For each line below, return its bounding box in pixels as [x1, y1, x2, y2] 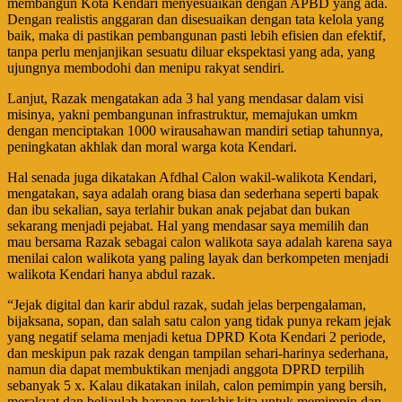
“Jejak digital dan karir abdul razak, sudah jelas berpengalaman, [7, 297, 366, 313]
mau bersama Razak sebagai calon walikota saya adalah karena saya [7, 234, 392, 250]
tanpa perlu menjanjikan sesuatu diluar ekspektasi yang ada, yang [7, 44, 375, 60]
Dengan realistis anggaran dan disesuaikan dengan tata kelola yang [7, 12, 384, 28]
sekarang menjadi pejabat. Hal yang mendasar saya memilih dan [7, 218, 369, 234]
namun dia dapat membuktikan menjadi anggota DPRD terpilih [7, 362, 364, 378]
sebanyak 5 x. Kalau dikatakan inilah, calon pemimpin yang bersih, [7, 378, 387, 394]
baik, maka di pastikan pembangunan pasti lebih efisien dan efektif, [7, 28, 386, 44]
